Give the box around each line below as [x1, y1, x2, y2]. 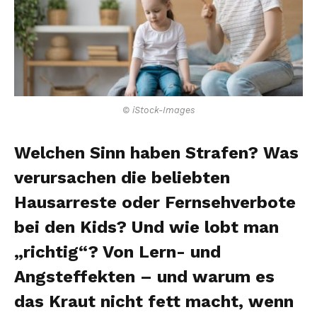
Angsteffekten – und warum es [14, 266, 275, 287]
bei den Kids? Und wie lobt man [14, 217, 279, 237]
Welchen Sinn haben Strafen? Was [14, 142, 299, 163]
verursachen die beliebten [14, 167, 230, 188]
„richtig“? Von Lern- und [14, 241, 221, 262]
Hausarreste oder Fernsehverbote [14, 192, 296, 212]
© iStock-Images [122, 104, 195, 115]
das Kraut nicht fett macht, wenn [14, 291, 294, 311]
